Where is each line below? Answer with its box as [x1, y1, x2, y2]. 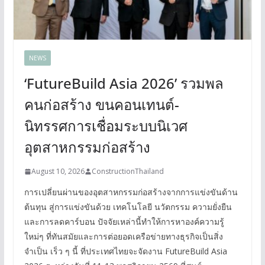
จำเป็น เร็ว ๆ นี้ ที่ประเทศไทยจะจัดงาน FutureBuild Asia [24, 245, 227, 257]
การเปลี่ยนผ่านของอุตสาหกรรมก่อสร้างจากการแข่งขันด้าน [24, 186, 238, 198]
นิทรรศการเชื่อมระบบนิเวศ [24, 116, 188, 136]
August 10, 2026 [31, 166, 85, 177]
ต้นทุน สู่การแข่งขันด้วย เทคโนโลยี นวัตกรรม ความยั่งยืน [24, 201, 232, 213]
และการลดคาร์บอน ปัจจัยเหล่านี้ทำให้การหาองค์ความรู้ [24, 216, 224, 228]
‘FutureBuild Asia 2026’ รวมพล [24, 73, 224, 93]
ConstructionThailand [91, 166, 164, 177]
